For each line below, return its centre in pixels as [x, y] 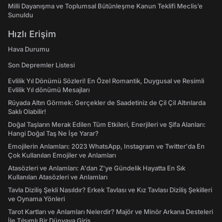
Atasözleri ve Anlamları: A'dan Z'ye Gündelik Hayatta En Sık [97, 168]
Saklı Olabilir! [27, 111]
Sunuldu [21, 15]
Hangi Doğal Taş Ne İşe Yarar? [53, 133]
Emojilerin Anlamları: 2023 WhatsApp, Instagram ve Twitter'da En [106, 146]
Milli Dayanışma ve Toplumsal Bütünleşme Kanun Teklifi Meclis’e [105, 6]
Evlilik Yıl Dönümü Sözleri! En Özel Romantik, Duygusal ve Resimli [106, 81]
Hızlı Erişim [32, 34]
